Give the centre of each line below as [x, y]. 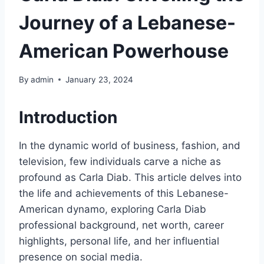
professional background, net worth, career [121, 225]
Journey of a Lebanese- [127, 22]
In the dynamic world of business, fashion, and [130, 145]
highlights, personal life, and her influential [119, 241]
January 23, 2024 [100, 79]
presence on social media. [81, 257]
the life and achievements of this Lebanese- [124, 193]
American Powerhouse [124, 51]
